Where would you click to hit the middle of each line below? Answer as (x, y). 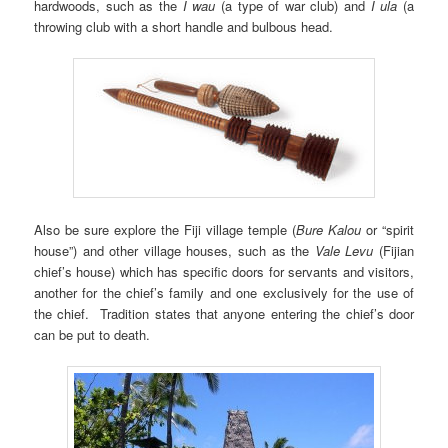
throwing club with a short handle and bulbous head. (184, 27)
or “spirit (387, 230)
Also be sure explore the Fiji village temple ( (165, 230)
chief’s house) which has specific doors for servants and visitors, (224, 272)
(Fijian (393, 251)
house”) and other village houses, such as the (174, 251)
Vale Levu (344, 251)
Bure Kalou (328, 230)
